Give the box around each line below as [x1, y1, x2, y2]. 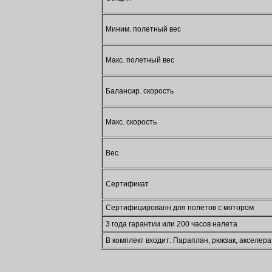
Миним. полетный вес [106, 25, 181, 33]
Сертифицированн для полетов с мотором [106, 203, 254, 212]
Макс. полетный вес [106, 56, 174, 64]
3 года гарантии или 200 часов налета [106, 220, 237, 228]
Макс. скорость [106, 118, 157, 126]
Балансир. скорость [106, 87, 174, 95]
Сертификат [106, 180, 149, 188]
